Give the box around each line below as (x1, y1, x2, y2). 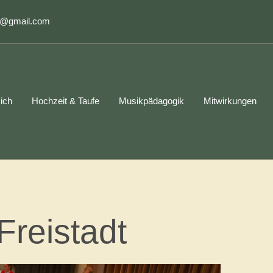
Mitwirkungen (204, 96, 257, 107)
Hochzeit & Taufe (32, 96, 100, 107)
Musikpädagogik (119, 96, 185, 107)
